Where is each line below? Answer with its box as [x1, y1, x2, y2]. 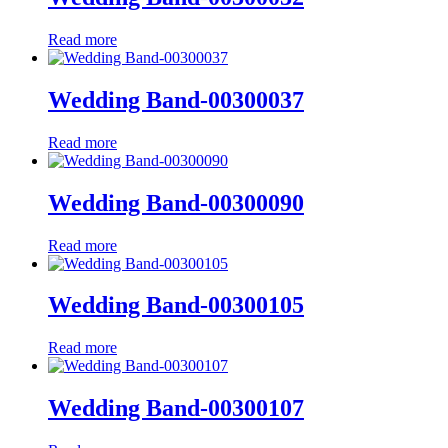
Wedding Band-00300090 [48, 189, 304, 216]
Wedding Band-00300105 [48, 292, 304, 319]
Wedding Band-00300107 [48, 395, 304, 422]
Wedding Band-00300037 [48, 86, 304, 113]
